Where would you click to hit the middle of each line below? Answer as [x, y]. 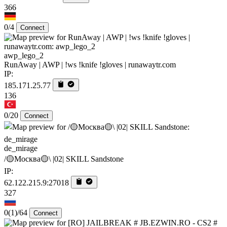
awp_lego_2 [24, 55]
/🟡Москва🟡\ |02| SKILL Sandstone [64, 159]
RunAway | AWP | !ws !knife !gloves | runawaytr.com [90, 64]
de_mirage [21, 148]
